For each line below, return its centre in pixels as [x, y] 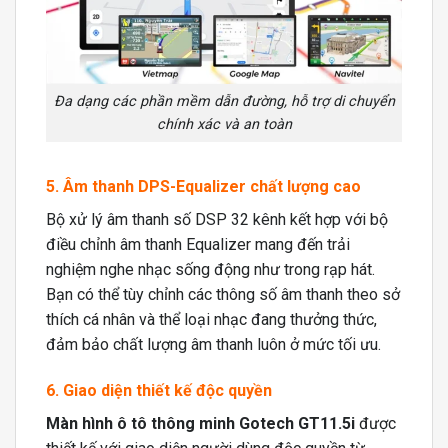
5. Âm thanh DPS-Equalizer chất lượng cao [203, 186]
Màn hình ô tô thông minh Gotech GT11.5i [200, 423]
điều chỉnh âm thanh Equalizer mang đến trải [198, 244]
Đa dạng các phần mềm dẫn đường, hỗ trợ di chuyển [224, 101]
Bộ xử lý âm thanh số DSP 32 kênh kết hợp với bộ [217, 219]
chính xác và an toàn [224, 124]
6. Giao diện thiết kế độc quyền [159, 390]
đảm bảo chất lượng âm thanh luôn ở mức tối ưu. [213, 344]
